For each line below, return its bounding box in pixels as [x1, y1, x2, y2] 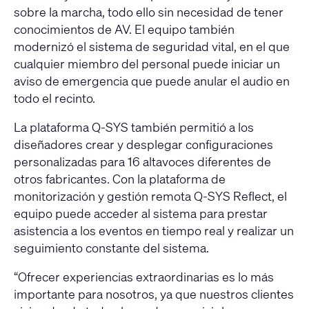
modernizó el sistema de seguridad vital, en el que [14, 38, 290, 55]
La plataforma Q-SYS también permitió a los [14, 119, 254, 136]
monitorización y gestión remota [14, 188, 194, 205]
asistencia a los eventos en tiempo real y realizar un [14, 222, 294, 239]
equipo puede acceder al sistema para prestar [14, 205, 268, 222]
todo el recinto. [14, 90, 95, 107]
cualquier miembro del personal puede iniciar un [14, 55, 280, 72]
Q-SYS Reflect [194, 188, 272, 205]
